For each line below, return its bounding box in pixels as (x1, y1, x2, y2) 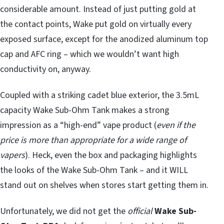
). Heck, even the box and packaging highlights (25, 149, 197, 162)
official (127, 205, 152, 218)
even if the (156, 119, 195, 132)
